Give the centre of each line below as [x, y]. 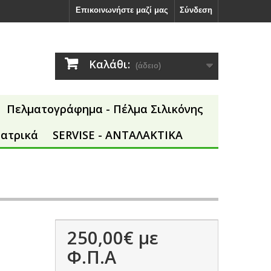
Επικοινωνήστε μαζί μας [122, 10]
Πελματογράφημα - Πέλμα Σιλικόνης [105, 109]
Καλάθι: [109, 64]
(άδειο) [148, 66]
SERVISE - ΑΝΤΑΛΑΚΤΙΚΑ [118, 135]
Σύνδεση [196, 10]
